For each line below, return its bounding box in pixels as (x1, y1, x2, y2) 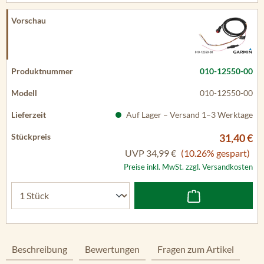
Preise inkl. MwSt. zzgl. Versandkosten (124, 161, 253, 171)
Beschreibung (12, 243, 67, 255)
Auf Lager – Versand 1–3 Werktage (124, 109, 253, 120)
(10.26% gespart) (181, 147, 250, 159)
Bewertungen (85, 243, 140, 255)
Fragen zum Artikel (157, 243, 234, 255)
